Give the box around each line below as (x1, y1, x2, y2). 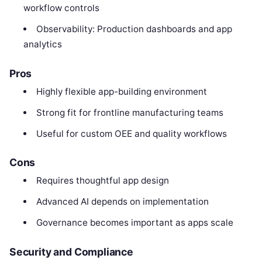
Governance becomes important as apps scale (36, 217, 233, 229)
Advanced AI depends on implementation (36, 196, 209, 208)
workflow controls (23, 2, 100, 14)
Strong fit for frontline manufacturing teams (36, 106, 223, 118)
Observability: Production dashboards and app (36, 23, 232, 35)
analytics (23, 39, 63, 50)
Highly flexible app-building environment (36, 85, 207, 97)
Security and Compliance (9, 246, 133, 258)
